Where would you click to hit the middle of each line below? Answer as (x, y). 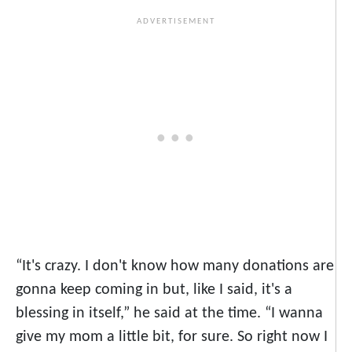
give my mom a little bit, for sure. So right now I (172, 337)
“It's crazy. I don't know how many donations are (175, 267)
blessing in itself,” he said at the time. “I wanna (169, 314)
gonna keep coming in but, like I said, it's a (154, 290)
